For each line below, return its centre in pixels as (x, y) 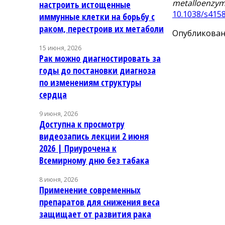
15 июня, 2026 (60, 48)
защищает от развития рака (95, 214)
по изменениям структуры (90, 82)
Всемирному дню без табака (94, 160)
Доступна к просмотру (82, 124)
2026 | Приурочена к (78, 148)
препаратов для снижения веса (99, 202)
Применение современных (90, 190)
